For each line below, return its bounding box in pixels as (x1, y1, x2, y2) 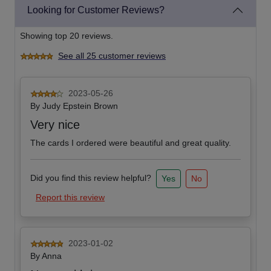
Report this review (36, 192, 105, 203)
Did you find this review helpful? (30, 173, 151, 183)
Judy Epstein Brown (42, 101, 118, 111)
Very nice (30, 118, 80, 132)
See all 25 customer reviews (58, 51, 166, 61)
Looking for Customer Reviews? (27, 5, 165, 16)
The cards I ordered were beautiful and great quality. (30, 138, 231, 148)
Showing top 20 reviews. (20, 31, 113, 41)
